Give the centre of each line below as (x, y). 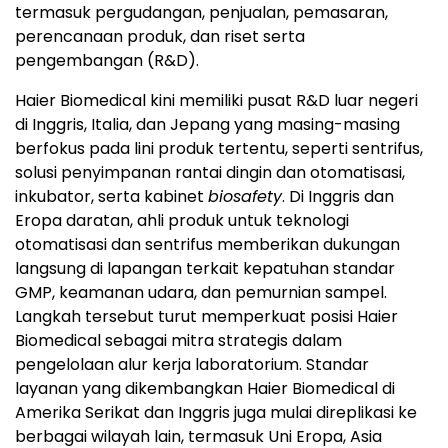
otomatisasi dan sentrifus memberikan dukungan (207, 244)
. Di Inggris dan (338, 196)
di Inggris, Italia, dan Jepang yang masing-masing (207, 124)
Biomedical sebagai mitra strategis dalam (178, 340)
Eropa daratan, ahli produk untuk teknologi (182, 220)
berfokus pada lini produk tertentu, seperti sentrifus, (219, 148)
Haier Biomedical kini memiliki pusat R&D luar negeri (216, 100)
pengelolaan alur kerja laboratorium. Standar (192, 364)
